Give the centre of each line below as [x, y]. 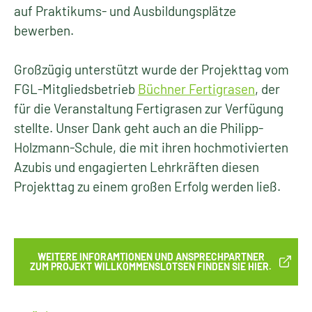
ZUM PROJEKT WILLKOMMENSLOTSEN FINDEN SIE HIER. [151, 266]
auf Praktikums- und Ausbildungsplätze [125, 11]
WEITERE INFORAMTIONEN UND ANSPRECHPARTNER [151, 257]
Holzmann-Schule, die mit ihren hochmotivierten [151, 147]
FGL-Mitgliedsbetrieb [76, 89]
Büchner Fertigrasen [196, 89]
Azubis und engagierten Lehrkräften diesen [136, 167]
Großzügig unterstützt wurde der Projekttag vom [151, 69]
